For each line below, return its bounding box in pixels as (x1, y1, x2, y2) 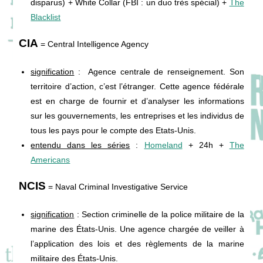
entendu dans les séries (31, 140, 130, 150)
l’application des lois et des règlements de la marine (31, 238, 244, 248)
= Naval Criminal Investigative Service (46, 181, 188, 191)
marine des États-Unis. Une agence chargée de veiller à (31, 224, 244, 234)
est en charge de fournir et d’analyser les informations (31, 96, 244, 106)
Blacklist (31, 12, 61, 22)
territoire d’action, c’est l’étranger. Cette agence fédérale (31, 81, 244, 91)
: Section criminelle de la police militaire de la (74, 209, 244, 219)
